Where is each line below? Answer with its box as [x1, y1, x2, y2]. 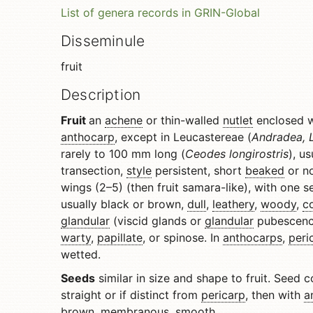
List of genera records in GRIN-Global [61, 6, 260, 20]
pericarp [201, 288, 245, 302]
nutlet [223, 113, 253, 127]
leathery [212, 197, 254, 211]
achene [105, 113, 143, 127]
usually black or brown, [61, 197, 187, 211]
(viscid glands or [110, 214, 205, 228]
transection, [61, 163, 126, 177]
